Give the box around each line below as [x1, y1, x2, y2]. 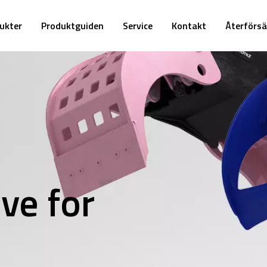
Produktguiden [41, 18, 104, 33]
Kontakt [172, 18, 206, 33]
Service [123, 18, 153, 33]
